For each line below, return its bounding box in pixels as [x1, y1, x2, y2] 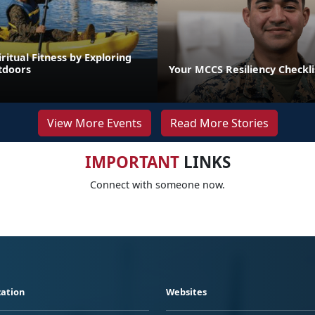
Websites [166, 285, 207, 298]
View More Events [46, 115, 142, 131]
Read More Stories [169, 115, 269, 131]
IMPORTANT [84, 150, 179, 173]
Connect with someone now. [90, 177, 225, 191]
